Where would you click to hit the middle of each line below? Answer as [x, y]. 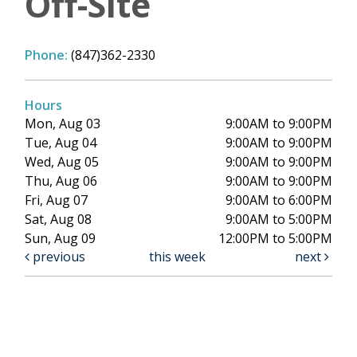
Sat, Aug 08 [58, 220]
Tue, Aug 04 [61, 143]
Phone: [48, 55]
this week [177, 257]
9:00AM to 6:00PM [279, 200]
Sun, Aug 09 [60, 239]
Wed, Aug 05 [62, 162]
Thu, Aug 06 [61, 181]
